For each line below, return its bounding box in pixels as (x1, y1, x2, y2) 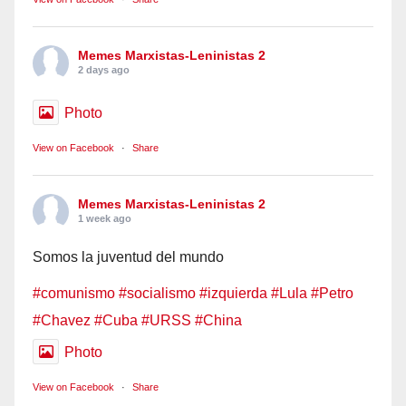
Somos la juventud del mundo (33, 248, 224, 265)
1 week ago (78, 212, 131, 224)
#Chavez (33, 312, 91, 328)
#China (195, 312, 242, 328)
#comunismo (33, 285, 115, 301)
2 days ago (78, 63, 130, 75)
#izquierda (199, 285, 267, 301)
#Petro (311, 285, 353, 301)
